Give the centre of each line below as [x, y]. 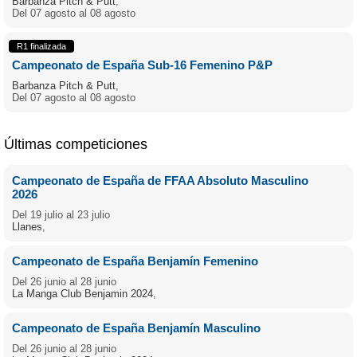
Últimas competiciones [76, 144]
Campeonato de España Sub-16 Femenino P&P [142, 65]
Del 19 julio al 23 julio [61, 215]
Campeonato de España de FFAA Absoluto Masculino [160, 180]
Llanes [27, 227]
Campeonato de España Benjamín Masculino [136, 328]
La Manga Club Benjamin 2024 [82, 294]
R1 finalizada [41, 46]
